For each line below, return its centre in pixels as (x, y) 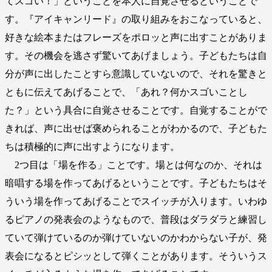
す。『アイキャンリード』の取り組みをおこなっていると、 (136, 19)
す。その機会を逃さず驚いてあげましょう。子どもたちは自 (136, 55)
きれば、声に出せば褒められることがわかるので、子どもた (136, 128)
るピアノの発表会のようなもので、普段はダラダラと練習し (136, 219)
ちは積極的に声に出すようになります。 (92, 146)
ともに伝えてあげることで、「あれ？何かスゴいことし (126, 92)
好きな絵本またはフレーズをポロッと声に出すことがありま (136, 37)
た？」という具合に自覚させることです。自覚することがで (136, 110)
